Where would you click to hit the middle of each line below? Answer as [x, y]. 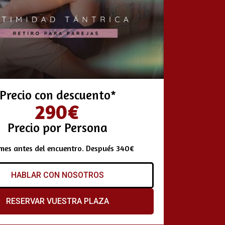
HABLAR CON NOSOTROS [58, 175]
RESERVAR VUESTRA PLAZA [58, 201]
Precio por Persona [58, 127]
